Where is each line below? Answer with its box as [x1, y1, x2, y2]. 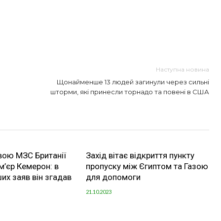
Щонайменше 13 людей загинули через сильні [57, 78, 209, 86]
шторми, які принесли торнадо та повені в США [50, 88, 209, 96]
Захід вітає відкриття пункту [85, 150, 194, 161]
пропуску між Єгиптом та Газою [85, 161, 208, 172]
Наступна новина [156, 66, 209, 74]
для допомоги [85, 172, 141, 183]
